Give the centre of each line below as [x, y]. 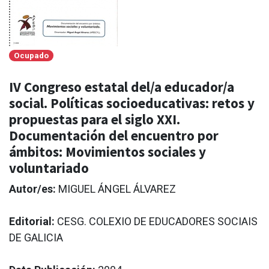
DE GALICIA [36, 237]
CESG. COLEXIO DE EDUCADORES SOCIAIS [157, 221]
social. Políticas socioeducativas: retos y [132, 103]
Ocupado [32, 55]
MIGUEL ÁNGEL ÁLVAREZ [117, 189]
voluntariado [49, 168]
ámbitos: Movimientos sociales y [107, 152]
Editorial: [33, 221]
